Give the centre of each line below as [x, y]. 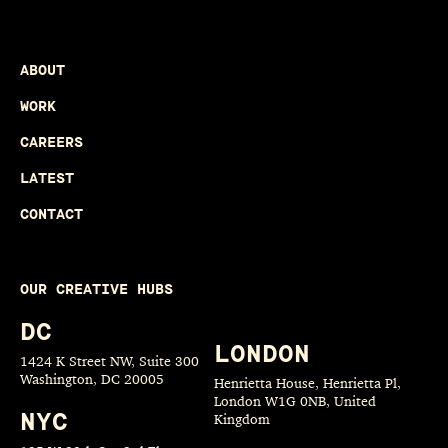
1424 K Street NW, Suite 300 [109, 360]
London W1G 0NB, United [295, 400]
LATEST [47, 178]
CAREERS [51, 142]
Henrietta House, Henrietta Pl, [307, 382]
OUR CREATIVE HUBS [96, 289]
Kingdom [242, 418]
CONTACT [51, 214]
